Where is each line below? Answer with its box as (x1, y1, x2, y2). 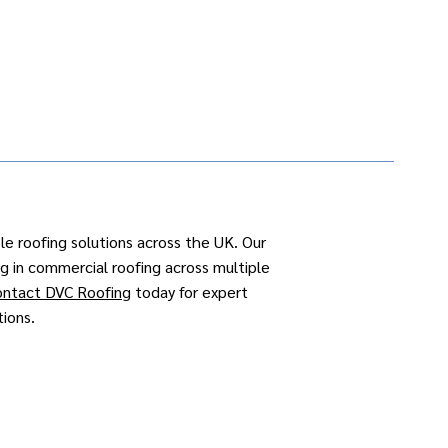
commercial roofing (28, 256, 161, 277)
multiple (213, 256, 270, 277)
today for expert (131, 281, 248, 302)
